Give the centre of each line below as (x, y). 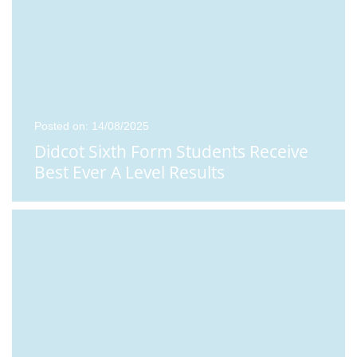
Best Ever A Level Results (129, 172)
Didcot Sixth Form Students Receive (171, 151)
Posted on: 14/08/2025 (92, 126)
